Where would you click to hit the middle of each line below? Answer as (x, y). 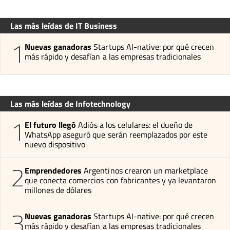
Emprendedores (53, 170)
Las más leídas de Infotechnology (70, 103)
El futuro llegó (51, 124)
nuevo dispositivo (55, 144)
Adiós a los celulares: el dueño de (136, 124)
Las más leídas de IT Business (64, 25)
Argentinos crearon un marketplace (146, 170)
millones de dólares (58, 190)
